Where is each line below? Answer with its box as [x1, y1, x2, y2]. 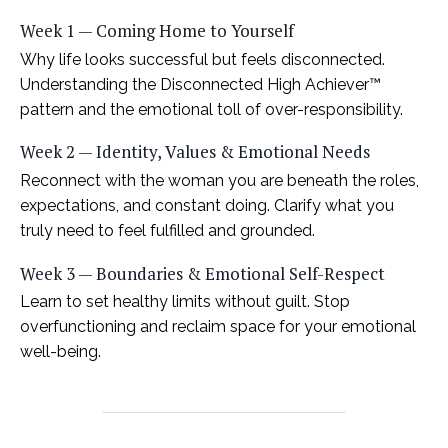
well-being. [20, 342, 101, 362]
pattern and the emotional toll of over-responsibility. [20, 99, 403, 119]
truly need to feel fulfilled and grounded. [20, 220, 315, 240]
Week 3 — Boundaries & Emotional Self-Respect [20, 261, 385, 285]
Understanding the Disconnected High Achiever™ [20, 74, 381, 94]
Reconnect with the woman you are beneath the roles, [20, 170, 419, 190]
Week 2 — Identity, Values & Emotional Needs [20, 140, 370, 164]
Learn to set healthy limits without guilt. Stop [20, 292, 350, 312]
